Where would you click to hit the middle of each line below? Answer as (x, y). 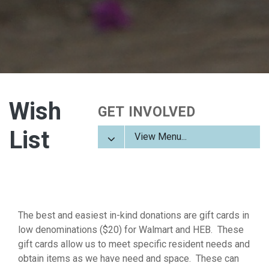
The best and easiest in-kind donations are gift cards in (134, 216)
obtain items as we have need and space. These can (128, 259)
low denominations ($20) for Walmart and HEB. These (131, 230)
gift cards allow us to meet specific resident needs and (134, 244)
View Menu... (161, 136)
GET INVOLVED (147, 112)
